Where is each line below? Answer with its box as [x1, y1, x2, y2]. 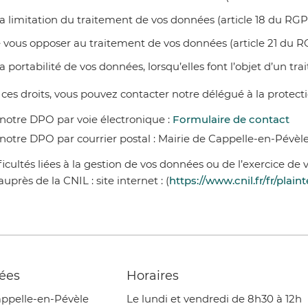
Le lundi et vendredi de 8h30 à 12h [126, 291, 302, 305]
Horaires [126, 268, 179, 284]
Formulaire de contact [173, 113, 289, 126]
